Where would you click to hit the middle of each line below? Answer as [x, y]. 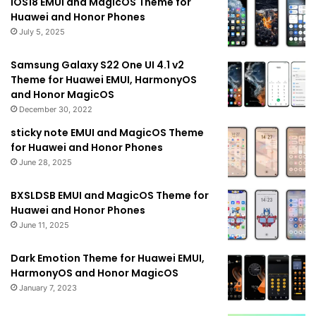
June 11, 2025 [44, 225]
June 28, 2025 [45, 163]
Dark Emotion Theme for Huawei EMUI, [108, 259]
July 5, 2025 [42, 32]
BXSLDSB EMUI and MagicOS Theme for [110, 196]
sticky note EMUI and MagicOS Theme [107, 133]
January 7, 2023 [48, 288]
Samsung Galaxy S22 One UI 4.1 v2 [97, 65]
